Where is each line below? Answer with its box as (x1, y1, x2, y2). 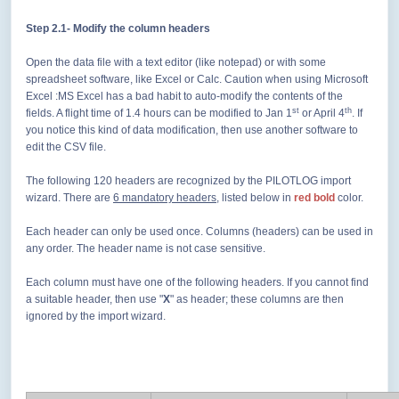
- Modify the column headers (67, 22, 210, 36)
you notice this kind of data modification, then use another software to (26, 124, 358, 137)
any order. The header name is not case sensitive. (26, 242, 265, 256)
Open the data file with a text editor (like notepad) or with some (26, 56, 326, 69)
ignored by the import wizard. (26, 310, 166, 323)
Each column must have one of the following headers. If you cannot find (26, 276, 369, 289)
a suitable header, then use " (26, 293, 163, 306)
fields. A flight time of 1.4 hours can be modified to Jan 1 (26, 107, 292, 120)
